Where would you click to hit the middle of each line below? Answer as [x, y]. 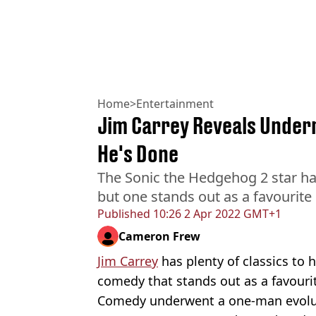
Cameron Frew [159, 237]
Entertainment [175, 104]
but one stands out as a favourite [205, 197]
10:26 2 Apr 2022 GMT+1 [216, 214]
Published [124, 214]
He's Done [138, 154]
